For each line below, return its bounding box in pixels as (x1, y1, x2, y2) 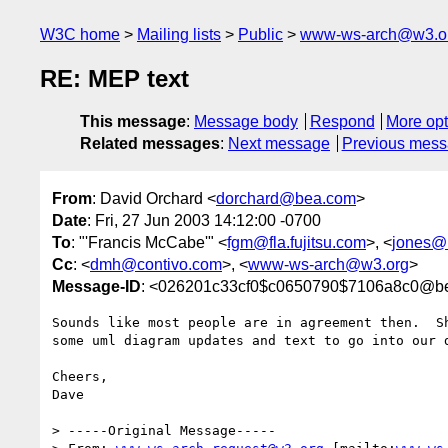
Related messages (80, 135, 220, 153)
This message (80, 113, 186, 131)
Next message (228, 135, 330, 153)
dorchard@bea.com (216, 189, 356, 207)
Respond (309, 113, 375, 131)
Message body (194, 113, 298, 131)
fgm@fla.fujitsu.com (227, 233, 366, 251)
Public (238, 26, 283, 43)
